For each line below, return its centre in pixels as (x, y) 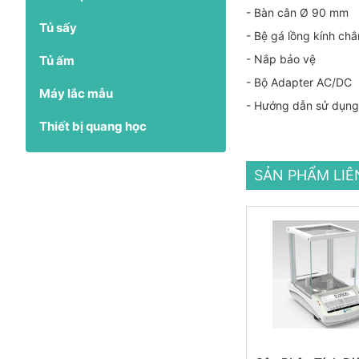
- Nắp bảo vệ (281, 58)
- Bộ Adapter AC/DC (299, 82)
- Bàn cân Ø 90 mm (297, 12)
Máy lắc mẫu (76, 93)
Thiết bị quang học (93, 126)
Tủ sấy (58, 27)
